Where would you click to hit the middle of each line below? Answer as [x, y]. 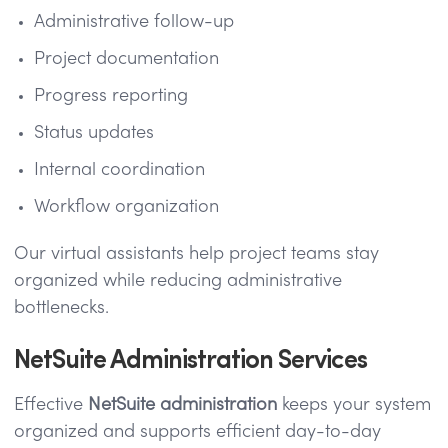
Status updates [94, 133]
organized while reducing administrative [178, 281]
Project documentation [126, 59]
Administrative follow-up [134, 22]
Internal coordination [119, 170]
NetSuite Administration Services [190, 356]
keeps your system [354, 405]
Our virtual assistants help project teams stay [196, 254]
